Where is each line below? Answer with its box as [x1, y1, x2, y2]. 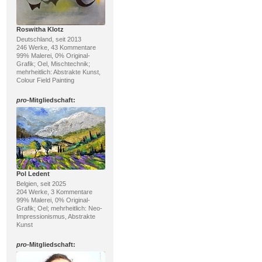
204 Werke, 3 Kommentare [16, 188, 92, 195]
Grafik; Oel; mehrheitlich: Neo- [16, 204, 102, 212]
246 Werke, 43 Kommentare [16, 43, 96, 51]
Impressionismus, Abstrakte [16, 212, 95, 220]
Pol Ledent [16, 170, 50, 177]
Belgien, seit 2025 [16, 180, 66, 187]
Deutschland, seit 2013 [16, 35, 81, 43]
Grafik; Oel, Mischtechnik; [16, 60, 90, 67]
